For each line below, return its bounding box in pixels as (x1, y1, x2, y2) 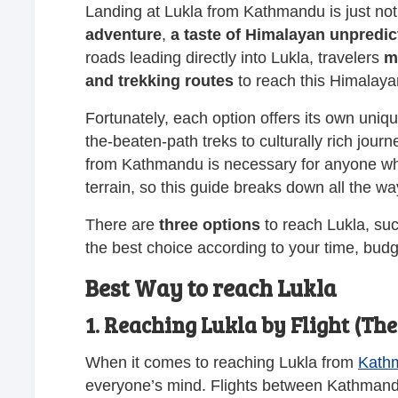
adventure (85, 25, 162, 44)
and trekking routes (85, 71, 234, 90)
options (203, 215, 260, 234)
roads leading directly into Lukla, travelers (85, 48, 384, 67)
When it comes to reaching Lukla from (85, 353, 358, 371)
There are (85, 215, 159, 234)
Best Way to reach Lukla (85, 271, 337, 303)
